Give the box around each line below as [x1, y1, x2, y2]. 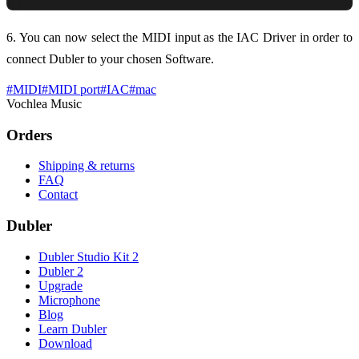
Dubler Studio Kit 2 [38, 249, 139, 264]
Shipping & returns [38, 159, 135, 173]
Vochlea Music [6, 96, 82, 111]
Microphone [38, 292, 100, 307]
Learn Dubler [38, 321, 107, 336]
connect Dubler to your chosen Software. [6, 51, 214, 66]
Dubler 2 [38, 264, 83, 278]
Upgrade [38, 278, 83, 292]
